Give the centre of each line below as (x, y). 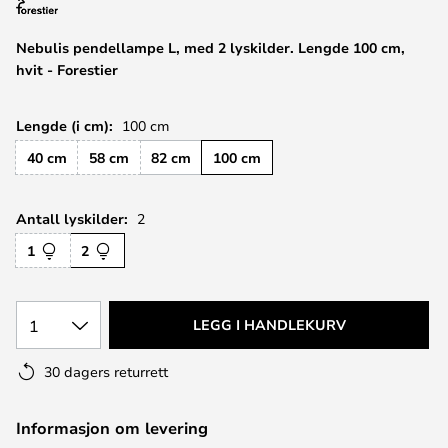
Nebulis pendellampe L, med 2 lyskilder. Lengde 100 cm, (210, 47)
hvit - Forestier (67, 69)
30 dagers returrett (106, 371)
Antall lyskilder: (72, 218)
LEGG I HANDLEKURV (269, 324)
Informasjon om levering (112, 428)
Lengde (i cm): (64, 125)
